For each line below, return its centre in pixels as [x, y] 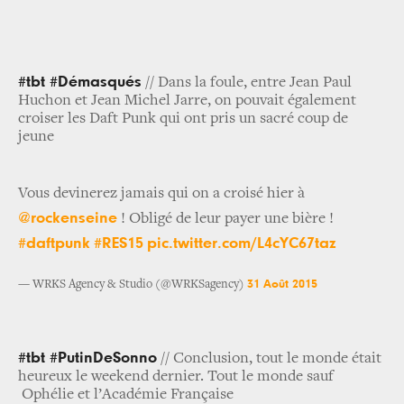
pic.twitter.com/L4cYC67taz [242, 244]
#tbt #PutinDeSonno [87, 358]
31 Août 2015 [282, 285]
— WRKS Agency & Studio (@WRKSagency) [133, 285]
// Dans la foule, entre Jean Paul [247, 83]
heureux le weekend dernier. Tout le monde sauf [176, 377]
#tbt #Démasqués [80, 83]
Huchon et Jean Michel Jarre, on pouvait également [187, 101]
